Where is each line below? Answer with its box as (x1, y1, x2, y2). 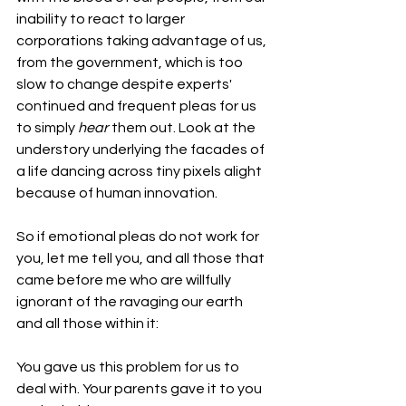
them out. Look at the (109, 121, 258, 135)
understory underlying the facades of (16, 142, 267, 157)
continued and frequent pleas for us (16, 99, 259, 113)
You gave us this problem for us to (16, 360, 242, 374)
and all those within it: (16, 316, 159, 331)
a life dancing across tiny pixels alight (16, 164, 265, 179)
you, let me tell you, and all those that (16, 251, 267, 266)
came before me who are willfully (16, 273, 234, 287)
